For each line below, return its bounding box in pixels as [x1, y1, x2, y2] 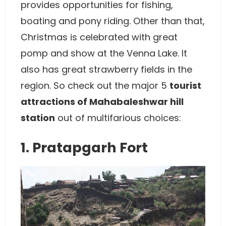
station [21, 111, 55, 124]
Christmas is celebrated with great [21, 31, 178, 43]
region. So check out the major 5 [21, 79, 169, 92]
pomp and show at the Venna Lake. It [21, 47, 187, 60]
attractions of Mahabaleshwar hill [21, 95, 184, 108]
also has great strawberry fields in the [21, 63, 192, 76]
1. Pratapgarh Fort [21, 138, 148, 157]
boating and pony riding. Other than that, [21, 15, 205, 27]
